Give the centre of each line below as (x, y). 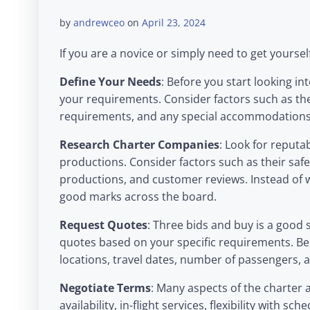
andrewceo (99, 23)
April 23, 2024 (174, 23)
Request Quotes (103, 225)
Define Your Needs (110, 82)
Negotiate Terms (105, 288)
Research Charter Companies (139, 145)
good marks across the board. (138, 197)
